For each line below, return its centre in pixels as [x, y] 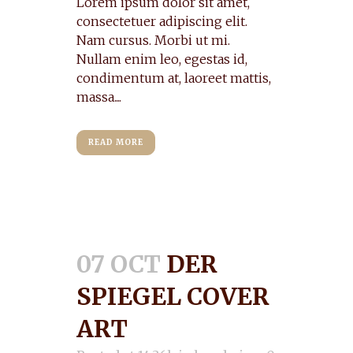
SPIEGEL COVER [173, 296]
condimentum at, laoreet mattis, [174, 78]
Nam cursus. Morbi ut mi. [153, 40]
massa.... [99, 97]
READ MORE [116, 142]
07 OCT [119, 264]
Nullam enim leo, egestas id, [162, 59]
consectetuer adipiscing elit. [162, 21]
